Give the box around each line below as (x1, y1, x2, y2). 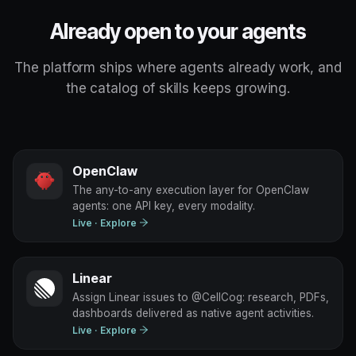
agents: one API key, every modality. (72, 199, 255, 212)
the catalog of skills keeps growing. (65, 79, 291, 96)
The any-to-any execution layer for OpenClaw (72, 183, 309, 196)
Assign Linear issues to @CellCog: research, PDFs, (72, 290, 329, 304)
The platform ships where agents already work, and (14, 59, 342, 75)
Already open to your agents (50, 18, 306, 44)
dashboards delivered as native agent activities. (72, 306, 314, 319)
